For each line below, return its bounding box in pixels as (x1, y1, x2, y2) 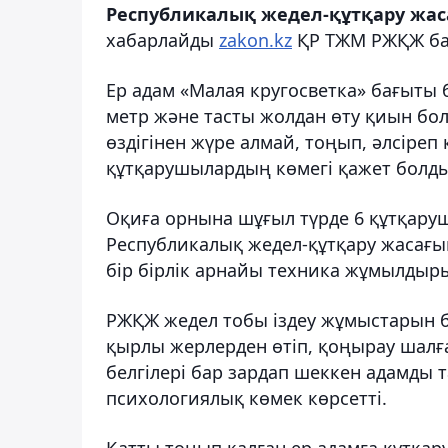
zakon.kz (219, 27, 292, 52)
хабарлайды (106, 27, 219, 52)
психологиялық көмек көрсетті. (106, 385, 387, 410)
